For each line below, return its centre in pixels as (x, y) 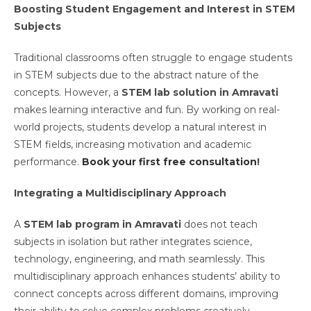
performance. (48, 162)
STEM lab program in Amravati (102, 225)
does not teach (219, 225)
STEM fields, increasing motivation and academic (133, 145)
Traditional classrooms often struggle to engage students (153, 58)
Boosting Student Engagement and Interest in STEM (154, 9)
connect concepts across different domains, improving (146, 294)
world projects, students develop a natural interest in (140, 127)
